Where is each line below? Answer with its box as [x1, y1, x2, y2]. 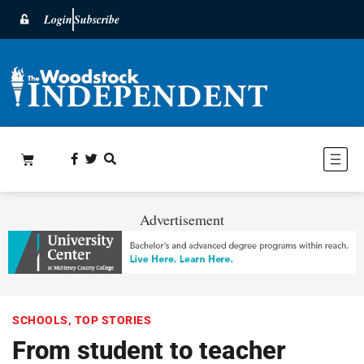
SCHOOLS [12, 313, 68, 327]
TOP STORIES [74, 313, 151, 327]
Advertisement [140, 209, 224, 229]
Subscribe [74, 11, 119, 28]
